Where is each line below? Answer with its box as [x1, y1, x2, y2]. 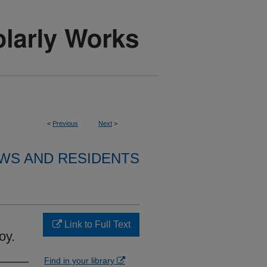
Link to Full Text [61, 219, 131, 229]
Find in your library [44, 256, 117, 265]
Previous [52, 120, 78, 127]
